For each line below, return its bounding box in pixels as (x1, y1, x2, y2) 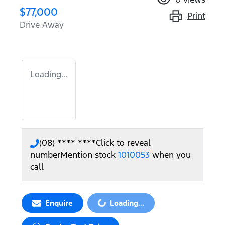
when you (152, 149, 191, 161)
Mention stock (60, 149, 118, 161)
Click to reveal (96, 137, 151, 149)
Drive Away (20, 19, 64, 31)
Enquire (45, 198, 73, 208)
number (30, 149, 60, 161)
